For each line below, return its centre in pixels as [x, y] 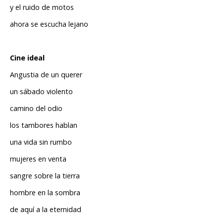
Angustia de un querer [46, 75]
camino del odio [36, 109]
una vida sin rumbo [41, 142]
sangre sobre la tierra [45, 176]
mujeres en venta [38, 159]
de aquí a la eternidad [46, 210]
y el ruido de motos [42, 7]
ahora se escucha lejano [49, 24]
